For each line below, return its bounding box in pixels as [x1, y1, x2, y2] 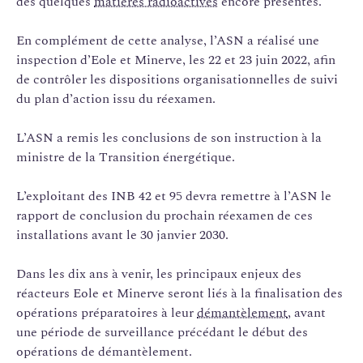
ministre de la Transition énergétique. [16, 147, 235, 167]
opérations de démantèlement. [16, 341, 192, 361]
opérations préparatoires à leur [16, 302, 197, 322]
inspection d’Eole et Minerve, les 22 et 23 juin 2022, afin [16, 49, 335, 70]
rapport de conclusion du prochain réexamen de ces [16, 205, 313, 225]
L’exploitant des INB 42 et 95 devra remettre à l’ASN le [16, 186, 331, 206]
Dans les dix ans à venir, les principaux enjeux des [16, 263, 301, 284]
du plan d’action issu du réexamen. [16, 88, 216, 109]
